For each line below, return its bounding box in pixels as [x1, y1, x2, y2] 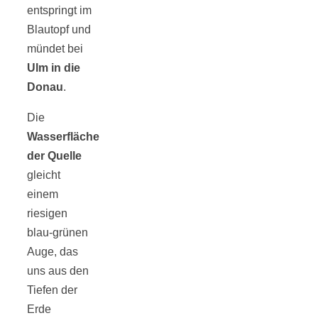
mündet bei [27, 42, 83, 55]
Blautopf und [27, 23, 91, 35]
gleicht [27, 168, 60, 181]
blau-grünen [27, 226, 88, 238]
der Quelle [27, 149, 82, 162]
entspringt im [27, 4, 92, 16]
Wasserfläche [27, 130, 99, 143]
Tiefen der [27, 283, 77, 296]
